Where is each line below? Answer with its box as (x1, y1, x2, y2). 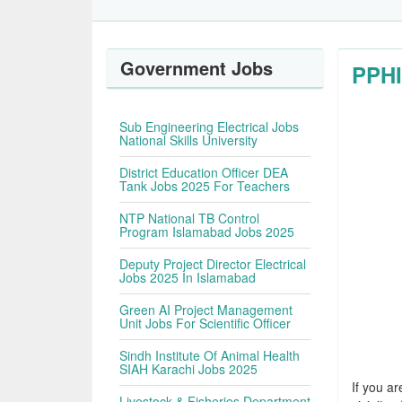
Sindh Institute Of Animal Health (119, 346, 301, 364)
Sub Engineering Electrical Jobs (119, 118, 300, 135)
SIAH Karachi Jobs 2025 (119, 360, 258, 378)
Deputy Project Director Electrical (119, 255, 307, 273)
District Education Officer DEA (119, 163, 289, 181)
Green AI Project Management (119, 301, 293, 319)
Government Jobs (120, 55, 274, 81)
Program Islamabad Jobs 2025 (119, 223, 295, 240)
